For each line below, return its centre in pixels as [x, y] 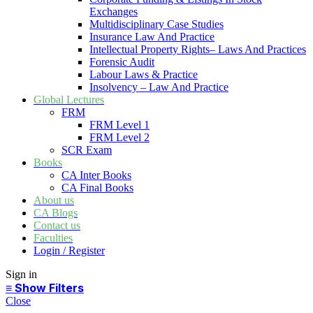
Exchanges [114, 12]
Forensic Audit [122, 62]
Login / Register [69, 251]
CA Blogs [56, 213]
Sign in [21, 275]
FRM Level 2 [119, 138]
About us [54, 201]
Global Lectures [69, 100]
